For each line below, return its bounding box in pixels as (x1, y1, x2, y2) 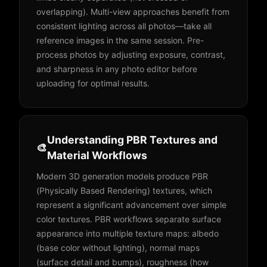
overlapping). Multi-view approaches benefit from (36, 7, 229, 17)
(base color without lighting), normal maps (36, 243, 200, 253)
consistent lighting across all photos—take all (36, 21, 212, 31)
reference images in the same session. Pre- (36, 35, 204, 45)
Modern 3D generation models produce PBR (36, 171, 208, 181)
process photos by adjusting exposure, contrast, (36, 49, 225, 60)
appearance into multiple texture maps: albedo (36, 228, 219, 238)
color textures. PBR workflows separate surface (36, 214, 221, 224)
